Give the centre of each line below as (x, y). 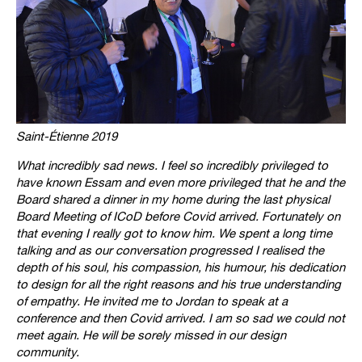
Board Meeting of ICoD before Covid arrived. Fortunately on (178, 217)
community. (48, 352)
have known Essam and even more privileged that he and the (181, 183)
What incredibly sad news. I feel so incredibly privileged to (172, 166)
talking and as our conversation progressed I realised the (170, 250)
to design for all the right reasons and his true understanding (179, 284)
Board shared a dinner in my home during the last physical (173, 200)
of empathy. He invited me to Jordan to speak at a (152, 301)
